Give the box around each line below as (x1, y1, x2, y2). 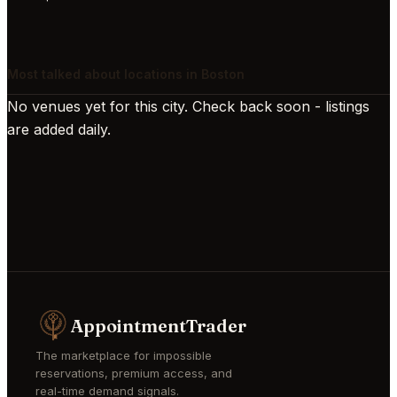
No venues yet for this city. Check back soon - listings (7, 97, 370, 115)
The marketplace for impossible (35, 348, 212, 363)
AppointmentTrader (71, 314, 246, 337)
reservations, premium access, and (35, 366, 232, 381)
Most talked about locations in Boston (7, 66, 245, 82)
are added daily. (7, 120, 111, 138)
